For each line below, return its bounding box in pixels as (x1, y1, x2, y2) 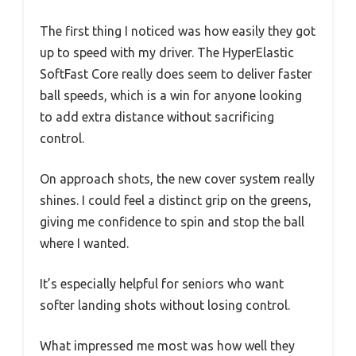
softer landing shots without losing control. (40, 298, 290, 312)
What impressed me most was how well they (40, 339, 295, 353)
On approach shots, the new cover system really (40, 172, 315, 186)
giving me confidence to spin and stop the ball (40, 215, 304, 229)
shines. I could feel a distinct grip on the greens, (40, 193, 311, 207)
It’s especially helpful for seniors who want (40, 277, 284, 291)
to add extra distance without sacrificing (40, 110, 274, 124)
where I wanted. (40, 236, 129, 250)
